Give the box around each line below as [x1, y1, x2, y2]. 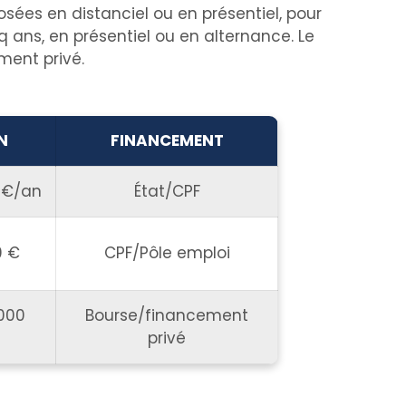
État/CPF [133, 180, 200, 202]
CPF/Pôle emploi [103, 242, 230, 264]
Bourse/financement [85, 304, 248, 326]
